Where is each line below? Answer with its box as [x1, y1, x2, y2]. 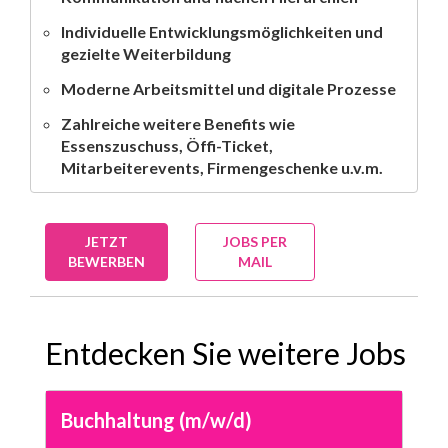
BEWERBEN [68, 252, 145, 270]
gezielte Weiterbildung [61, 43, 231, 63]
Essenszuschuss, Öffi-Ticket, [61, 135, 273, 155]
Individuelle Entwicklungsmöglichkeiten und [61, 21, 383, 41]
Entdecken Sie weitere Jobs [45, 335, 406, 371]
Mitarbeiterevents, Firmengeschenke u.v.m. [61, 157, 383, 177]
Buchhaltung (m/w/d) [61, 408, 252, 432]
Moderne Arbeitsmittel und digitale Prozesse [61, 78, 396, 98]
